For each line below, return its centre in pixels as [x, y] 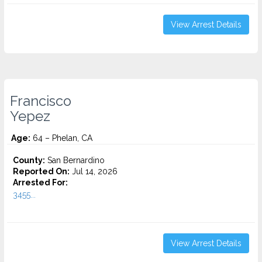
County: [29, 160]
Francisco [41, 101]
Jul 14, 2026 [94, 171]
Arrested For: [40, 182]
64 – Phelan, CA [61, 138]
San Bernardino [75, 160]
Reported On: [41, 171]
